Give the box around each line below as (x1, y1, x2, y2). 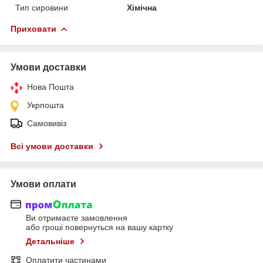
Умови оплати (11, 178, 76, 189)
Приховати (11, 23, 56, 33)
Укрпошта (27, 100, 64, 110)
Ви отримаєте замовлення (26, 213, 127, 223)
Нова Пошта (27, 82, 74, 92)
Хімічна (127, 2, 157, 12)
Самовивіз (27, 118, 66, 128)
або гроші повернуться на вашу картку (26, 222, 173, 232)
